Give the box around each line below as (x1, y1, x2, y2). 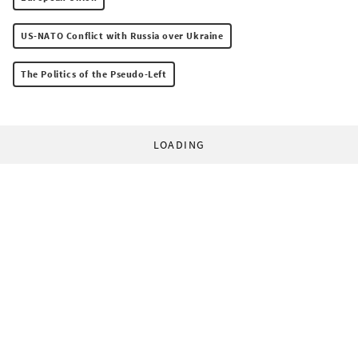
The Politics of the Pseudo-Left (21, 67, 167, 80)
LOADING (153, 137, 205, 152)
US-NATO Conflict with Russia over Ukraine (21, 29, 224, 42)
